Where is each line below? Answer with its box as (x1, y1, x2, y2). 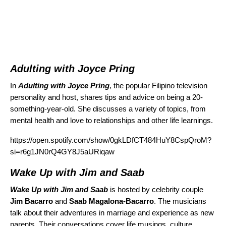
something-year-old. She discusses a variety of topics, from (10, 104, 206, 114)
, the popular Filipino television (109, 81, 207, 90)
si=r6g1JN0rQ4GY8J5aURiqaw (10, 147, 115, 156)
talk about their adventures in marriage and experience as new (10, 208, 214, 217)
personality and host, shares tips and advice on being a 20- (10, 93, 203, 102)
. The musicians (154, 197, 206, 206)
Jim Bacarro (10, 197, 53, 206)
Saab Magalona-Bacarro (69, 197, 154, 206)
